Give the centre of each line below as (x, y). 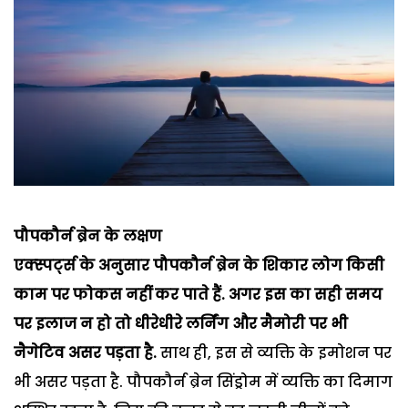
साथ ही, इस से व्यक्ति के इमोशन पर (276, 353)
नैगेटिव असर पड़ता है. (85, 353)
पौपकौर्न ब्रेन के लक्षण (88, 237)
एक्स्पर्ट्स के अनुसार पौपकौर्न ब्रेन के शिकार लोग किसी (199, 266)
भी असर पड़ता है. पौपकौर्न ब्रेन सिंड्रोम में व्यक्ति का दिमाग (203, 382)
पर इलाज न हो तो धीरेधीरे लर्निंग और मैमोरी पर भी (181, 324)
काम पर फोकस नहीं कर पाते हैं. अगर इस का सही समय (198, 295)
